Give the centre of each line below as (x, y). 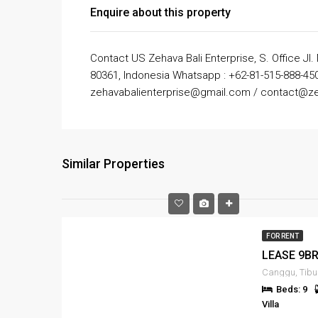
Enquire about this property (160, 13)
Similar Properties (113, 164)
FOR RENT (283, 236)
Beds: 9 (292, 290)
